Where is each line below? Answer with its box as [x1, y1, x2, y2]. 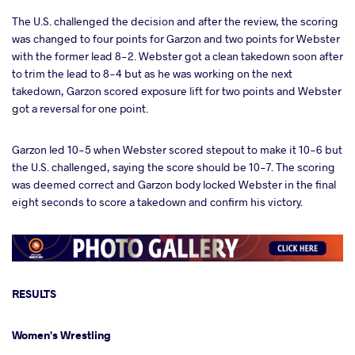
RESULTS [12, 285, 56, 301]
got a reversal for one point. [12, 101, 148, 116]
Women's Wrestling [12, 326, 111, 342]
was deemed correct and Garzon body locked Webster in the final [12, 177, 336, 193]
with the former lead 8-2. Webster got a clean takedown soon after [12, 48, 343, 64]
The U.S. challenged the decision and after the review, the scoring [12, 13, 338, 29]
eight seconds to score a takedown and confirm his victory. [12, 194, 310, 210]
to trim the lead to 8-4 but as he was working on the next [12, 66, 292, 82]
